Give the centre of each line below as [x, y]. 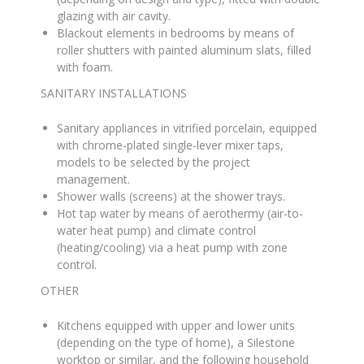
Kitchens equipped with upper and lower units [176, 325]
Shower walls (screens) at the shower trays [170, 196]
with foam [84, 67]
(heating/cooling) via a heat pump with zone [172, 247]
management [92, 179]
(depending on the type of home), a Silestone [176, 342]
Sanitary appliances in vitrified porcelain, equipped [187, 128]
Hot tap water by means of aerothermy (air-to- [180, 213]
